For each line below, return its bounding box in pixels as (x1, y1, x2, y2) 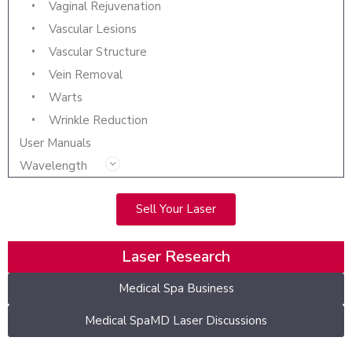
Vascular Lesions (49, 21, 137, 38)
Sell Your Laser (136, 201, 216, 218)
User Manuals (20, 135, 91, 152)
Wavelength (20, 158, 87, 174)
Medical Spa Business (118, 280, 234, 297)
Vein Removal (49, 67, 123, 83)
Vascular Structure (49, 44, 147, 60)
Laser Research (122, 246, 230, 268)
